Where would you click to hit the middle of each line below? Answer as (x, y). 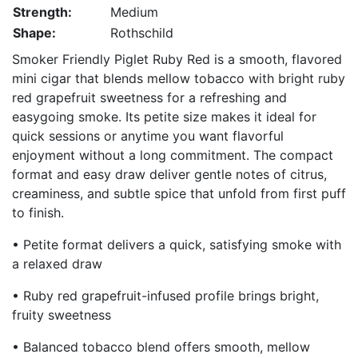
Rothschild (142, 33)
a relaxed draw (57, 264)
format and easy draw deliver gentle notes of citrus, (169, 174)
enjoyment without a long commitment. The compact (173, 155)
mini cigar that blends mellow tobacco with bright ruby (179, 78)
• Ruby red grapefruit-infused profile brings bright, (165, 296)
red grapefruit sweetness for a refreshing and (149, 97)
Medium (134, 12)
